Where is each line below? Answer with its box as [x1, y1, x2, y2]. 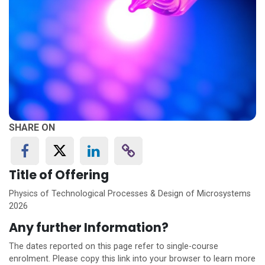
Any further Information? [9, 219, 169, 237]
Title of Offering [9, 166, 109, 184]
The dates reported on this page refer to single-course [9, 241, 218, 252]
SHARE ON [9, 122, 55, 133]
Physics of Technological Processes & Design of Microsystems [9, 189, 251, 199]
